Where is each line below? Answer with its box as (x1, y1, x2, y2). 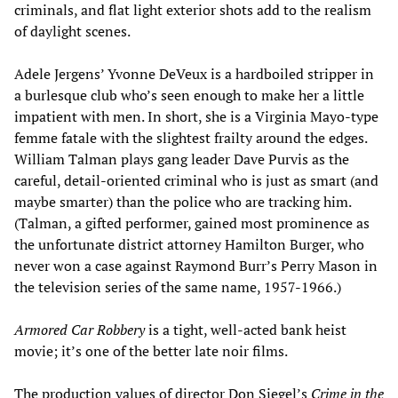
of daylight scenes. (14, 21, 131, 42)
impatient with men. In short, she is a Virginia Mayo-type (14, 107, 378, 127)
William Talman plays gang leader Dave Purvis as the (14, 149, 349, 170)
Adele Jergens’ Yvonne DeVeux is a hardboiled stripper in (14, 64, 374, 84)
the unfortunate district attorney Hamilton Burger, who (14, 235, 364, 255)
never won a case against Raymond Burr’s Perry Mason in (14, 256, 378, 276)
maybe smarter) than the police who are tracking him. (14, 192, 351, 212)
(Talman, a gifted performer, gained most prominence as (14, 213, 370, 234)
